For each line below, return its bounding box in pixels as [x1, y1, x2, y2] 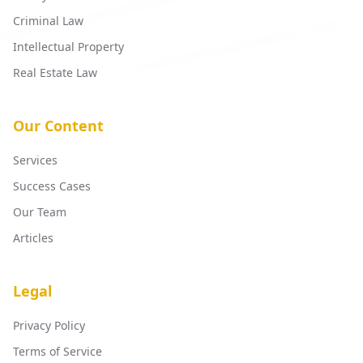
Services [13, 152, 58, 168]
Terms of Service [13, 344, 102, 359]
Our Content [13, 116, 104, 135]
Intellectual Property [13, 39, 124, 54]
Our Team [13, 204, 66, 220]
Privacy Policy [13, 318, 85, 333]
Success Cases [13, 178, 91, 194]
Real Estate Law [13, 65, 97, 80]
